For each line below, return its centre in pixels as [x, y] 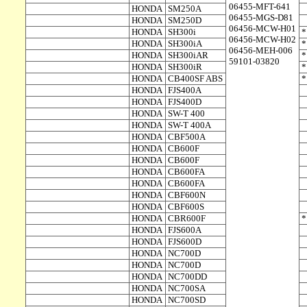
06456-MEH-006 [260, 50]
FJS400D [184, 102]
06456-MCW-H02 [262, 39]
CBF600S [186, 207]
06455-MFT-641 [259, 7]
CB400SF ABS [195, 78]
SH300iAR [188, 55]
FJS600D [184, 242]
